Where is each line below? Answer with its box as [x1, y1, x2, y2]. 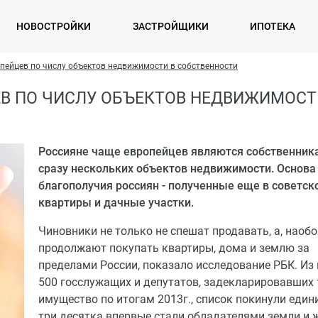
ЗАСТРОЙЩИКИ [132, 21, 209, 32]
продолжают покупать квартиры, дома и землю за [38, 241, 309, 255]
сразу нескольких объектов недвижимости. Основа [38, 162, 316, 175]
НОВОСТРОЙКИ [16, 21, 92, 32]
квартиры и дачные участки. [38, 196, 194, 209]
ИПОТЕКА [250, 21, 296, 32]
